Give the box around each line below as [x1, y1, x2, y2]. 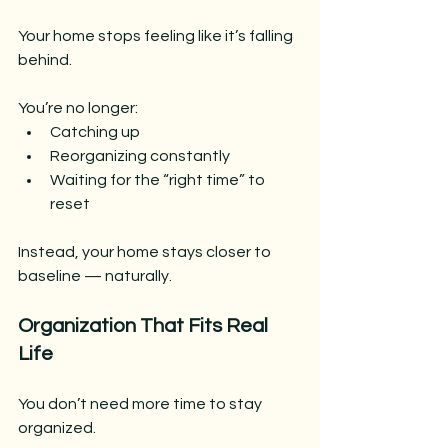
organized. [18, 419, 96, 436]
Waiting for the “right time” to [50, 171, 268, 188]
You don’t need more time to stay [18, 395, 265, 412]
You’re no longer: [18, 99, 138, 116]
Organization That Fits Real [18, 315, 272, 336]
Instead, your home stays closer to [18, 243, 274, 260]
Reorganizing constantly [50, 147, 230, 164]
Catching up [50, 123, 140, 140]
